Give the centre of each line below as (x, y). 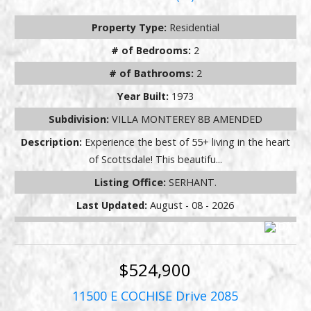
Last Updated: (114, 205)
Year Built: (144, 96)
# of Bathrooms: (152, 73)
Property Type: (130, 27)
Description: (52, 142)
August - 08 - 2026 (192, 205)
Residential (194, 27)
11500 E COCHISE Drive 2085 (155, 296)
